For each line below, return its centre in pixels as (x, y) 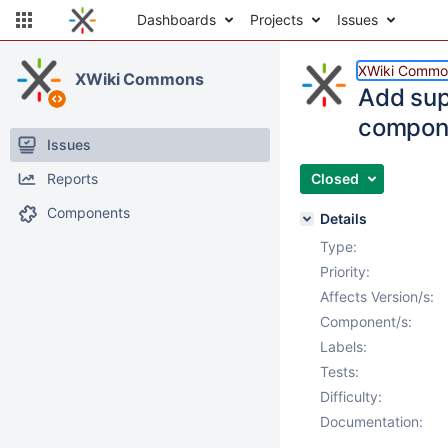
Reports (72, 178)
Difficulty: (351, 396)
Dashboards (176, 19)
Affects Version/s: (377, 296)
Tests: (339, 371)
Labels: (343, 346)
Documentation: (371, 421)
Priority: (345, 271)
